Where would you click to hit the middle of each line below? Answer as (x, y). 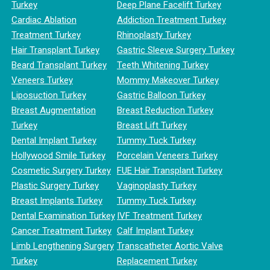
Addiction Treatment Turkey (171, 20)
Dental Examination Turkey (63, 216)
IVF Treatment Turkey (159, 216)
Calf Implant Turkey (155, 231)
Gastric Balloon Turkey (161, 96)
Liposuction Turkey (49, 96)
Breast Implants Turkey (57, 201)
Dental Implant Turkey (54, 141)
